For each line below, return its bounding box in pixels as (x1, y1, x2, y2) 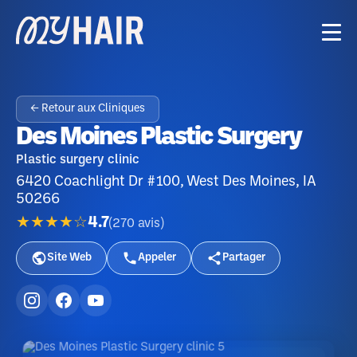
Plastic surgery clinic (16, 154, 139, 166)
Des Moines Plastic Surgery (16, 126, 301, 149)
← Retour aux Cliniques (30, 104, 145, 114)
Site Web (47, 253, 92, 263)
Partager (222, 253, 265, 263)
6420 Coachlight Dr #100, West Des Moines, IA (16, 175, 316, 188)
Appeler (138, 253, 176, 263)
